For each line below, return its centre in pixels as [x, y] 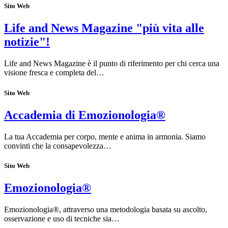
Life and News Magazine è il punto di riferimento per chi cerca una [112, 64]
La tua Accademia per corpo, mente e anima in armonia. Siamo [105, 136]
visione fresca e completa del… [54, 73]
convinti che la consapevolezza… [58, 146]
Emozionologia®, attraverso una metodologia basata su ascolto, [106, 209]
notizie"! [27, 42]
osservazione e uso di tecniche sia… [62, 218]
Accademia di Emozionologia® [85, 115]
